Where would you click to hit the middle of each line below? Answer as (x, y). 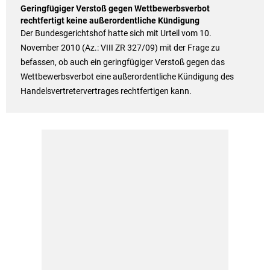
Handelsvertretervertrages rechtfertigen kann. (106, 91)
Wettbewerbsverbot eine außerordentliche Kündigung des (127, 77)
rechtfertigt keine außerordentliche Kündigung (110, 21)
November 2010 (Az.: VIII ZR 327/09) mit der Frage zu (120, 48)
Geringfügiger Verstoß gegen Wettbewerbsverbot (115, 9)
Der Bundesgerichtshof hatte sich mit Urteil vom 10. (116, 33)
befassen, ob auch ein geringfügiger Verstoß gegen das (122, 62)
